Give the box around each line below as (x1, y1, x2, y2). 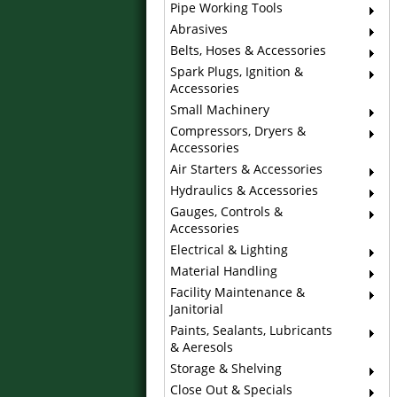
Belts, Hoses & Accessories (169, 42, 326, 58)
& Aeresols (169, 339, 233, 355)
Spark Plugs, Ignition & (169, 63, 303, 80)
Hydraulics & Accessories (169, 182, 318, 198)
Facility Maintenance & (169, 284, 305, 300)
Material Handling (169, 262, 277, 279)
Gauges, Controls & (169, 203, 283, 220)
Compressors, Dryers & (169, 122, 306, 139)
